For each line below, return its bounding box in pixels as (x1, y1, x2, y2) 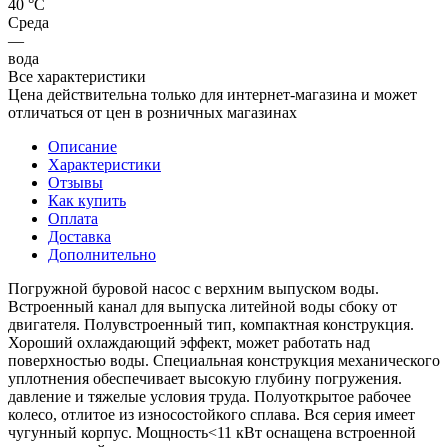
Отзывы (48, 173, 103, 191)
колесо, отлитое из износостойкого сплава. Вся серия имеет (8, 405, 415, 423)
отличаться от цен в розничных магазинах (8, 103, 297, 121)
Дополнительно (48, 245, 156, 263)
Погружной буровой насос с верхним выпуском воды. (8, 279, 379, 297)
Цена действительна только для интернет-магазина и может (8, 85, 417, 103)
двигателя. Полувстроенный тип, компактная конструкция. (8, 315, 414, 333)
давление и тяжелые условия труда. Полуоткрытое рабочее (8, 387, 411, 405)
